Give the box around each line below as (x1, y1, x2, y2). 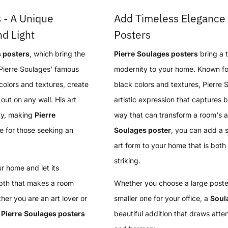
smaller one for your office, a (114, 194, 210, 203)
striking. (114, 156, 140, 165)
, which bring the (30, 49, 85, 59)
